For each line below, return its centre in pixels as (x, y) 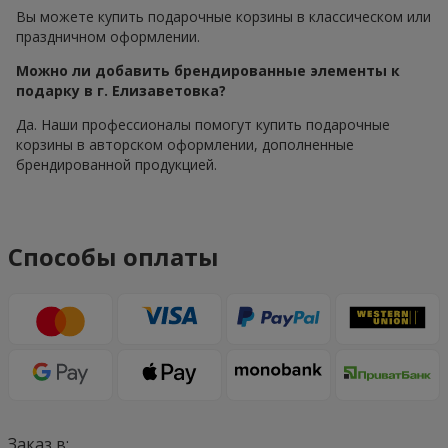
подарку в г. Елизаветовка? (121, 91)
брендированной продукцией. (116, 165)
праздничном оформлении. (108, 37)
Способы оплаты (113, 256)
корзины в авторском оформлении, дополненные (185, 145)
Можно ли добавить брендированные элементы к (208, 71)
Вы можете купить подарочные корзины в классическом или (223, 17)
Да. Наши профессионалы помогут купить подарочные (203, 125)
